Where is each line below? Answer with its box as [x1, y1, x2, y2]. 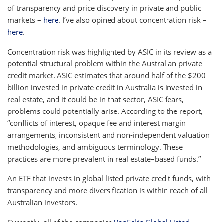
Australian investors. [7, 197, 77, 207]
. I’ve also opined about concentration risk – [58, 14, 207, 25]
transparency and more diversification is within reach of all [7, 185, 208, 195]
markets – [7, 14, 43, 25]
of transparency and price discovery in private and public [7, 2, 201, 13]
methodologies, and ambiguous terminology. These [7, 141, 183, 152]
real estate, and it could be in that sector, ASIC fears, [7, 94, 184, 104]
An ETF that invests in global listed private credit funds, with [7, 173, 211, 183]
